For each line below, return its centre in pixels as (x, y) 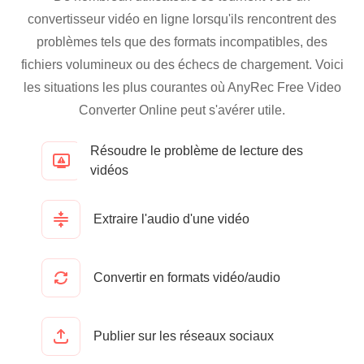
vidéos (109, 170)
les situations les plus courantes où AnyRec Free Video (182, 87)
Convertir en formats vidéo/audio (187, 277)
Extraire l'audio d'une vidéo (171, 219)
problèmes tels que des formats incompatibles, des (182, 42)
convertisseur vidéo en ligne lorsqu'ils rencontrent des (182, 19)
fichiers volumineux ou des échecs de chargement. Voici (182, 65)
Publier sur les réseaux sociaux (184, 336)
